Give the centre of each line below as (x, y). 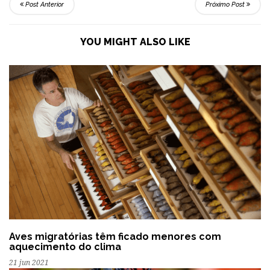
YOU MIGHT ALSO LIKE (135, 42)
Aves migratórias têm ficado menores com (115, 237)
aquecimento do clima (65, 247)
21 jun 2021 (29, 263)
